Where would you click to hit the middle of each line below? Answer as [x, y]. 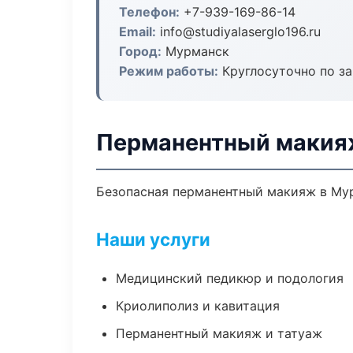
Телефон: [149, 12]
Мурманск [195, 51]
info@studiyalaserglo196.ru [238, 32]
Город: [140, 51]
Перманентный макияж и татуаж [219, 333]
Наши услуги [153, 239]
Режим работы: [169, 71]
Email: [137, 32]
